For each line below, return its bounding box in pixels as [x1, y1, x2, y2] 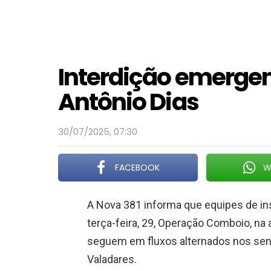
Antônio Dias [58, 85, 198, 119]
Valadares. [87, 253, 137, 266]
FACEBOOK [115, 162, 160, 174]
